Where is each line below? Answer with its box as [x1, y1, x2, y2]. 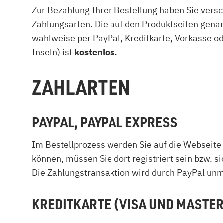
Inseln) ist [32, 46, 74, 58]
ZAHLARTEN [32, 74, 130, 100]
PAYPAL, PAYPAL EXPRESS [32, 112, 177, 131]
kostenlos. [74, 46, 117, 58]
